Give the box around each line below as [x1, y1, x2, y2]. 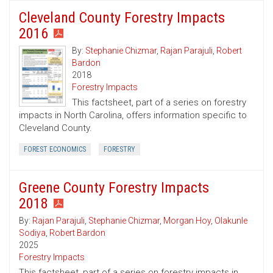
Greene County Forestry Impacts [19, 179, 209, 197]
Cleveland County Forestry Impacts [19, 9, 225, 27]
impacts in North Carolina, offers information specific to [19, 110, 247, 121]
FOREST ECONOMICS [24, 145, 86, 154]
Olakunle [214, 216, 247, 226]
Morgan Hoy [163, 216, 211, 226]
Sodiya [19, 228, 46, 238]
